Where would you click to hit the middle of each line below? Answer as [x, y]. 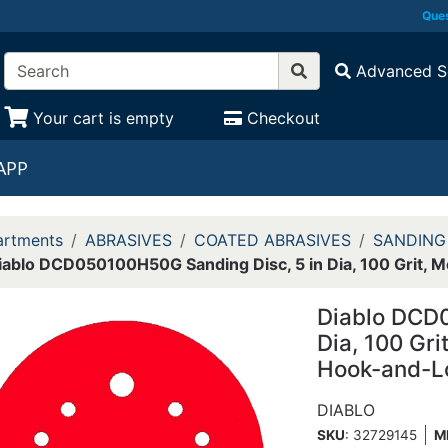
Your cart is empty [103, 118]
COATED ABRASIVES [272, 240]
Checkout [284, 118]
